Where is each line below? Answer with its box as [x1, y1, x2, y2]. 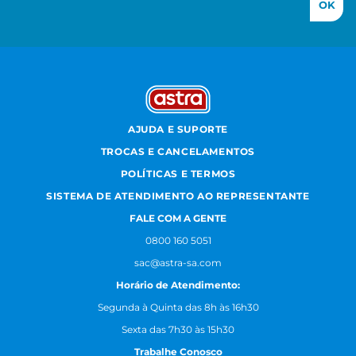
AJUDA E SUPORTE [128, 123, 228, 136]
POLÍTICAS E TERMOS [120, 168, 236, 180]
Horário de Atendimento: [116, 279, 240, 292]
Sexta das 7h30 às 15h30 [122, 323, 234, 336]
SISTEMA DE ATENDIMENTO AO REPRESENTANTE [46, 190, 310, 203]
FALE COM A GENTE [130, 212, 226, 225]
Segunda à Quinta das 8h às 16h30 [97, 301, 259, 314]
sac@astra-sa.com [134, 257, 222, 269]
